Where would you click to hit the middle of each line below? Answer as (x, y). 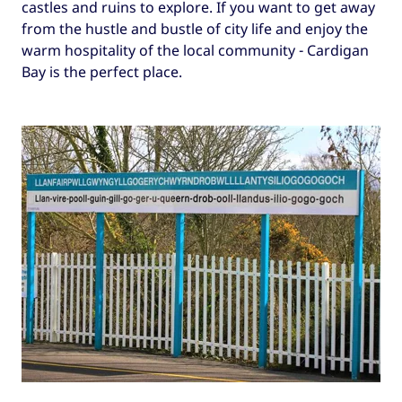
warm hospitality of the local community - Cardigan (195, 51)
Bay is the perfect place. (102, 72)
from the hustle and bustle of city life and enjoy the (195, 29)
